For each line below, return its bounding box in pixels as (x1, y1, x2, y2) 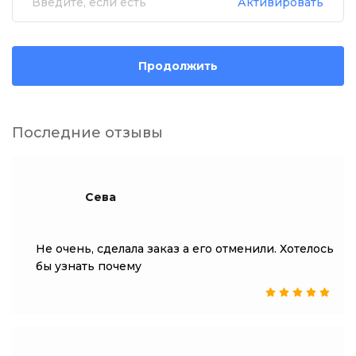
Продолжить (138, 58, 218, 73)
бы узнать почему (36, 259, 141, 273)
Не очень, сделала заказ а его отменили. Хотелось (36, 242, 334, 256)
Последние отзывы (12, 124, 163, 141)
